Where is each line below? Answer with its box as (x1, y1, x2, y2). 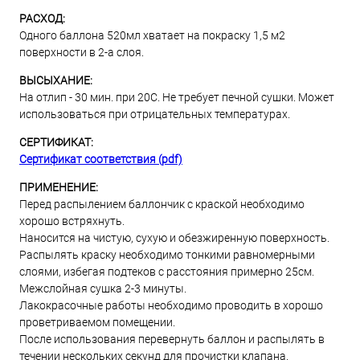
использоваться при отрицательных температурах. (19, 108, 290, 121)
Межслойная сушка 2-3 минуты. (19, 282, 186, 295)
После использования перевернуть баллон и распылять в (19, 333, 325, 346)
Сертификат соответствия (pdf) (19, 153, 182, 166)
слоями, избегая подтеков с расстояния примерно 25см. (19, 265, 314, 278)
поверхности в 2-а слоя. (19, 46, 144, 59)
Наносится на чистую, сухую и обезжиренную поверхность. (19, 231, 329, 244)
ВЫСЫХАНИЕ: (19, 74, 92, 87)
